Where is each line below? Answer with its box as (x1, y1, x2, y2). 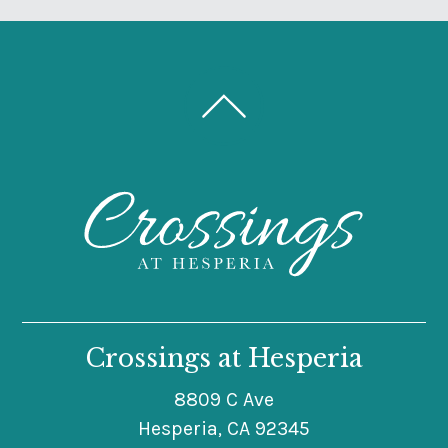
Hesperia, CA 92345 (138, 416, 310, 440)
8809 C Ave (174, 387, 274, 411)
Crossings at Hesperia (85, 342, 363, 374)
